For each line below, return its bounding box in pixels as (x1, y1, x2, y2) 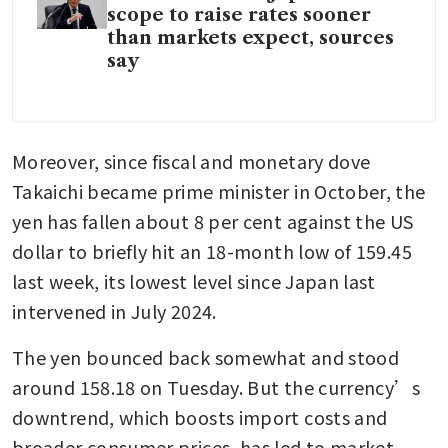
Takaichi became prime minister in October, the (12, 178, 426, 205)
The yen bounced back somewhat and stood (12, 344, 400, 371)
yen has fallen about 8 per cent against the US (12, 208, 414, 235)
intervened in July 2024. (12, 298, 217, 325)
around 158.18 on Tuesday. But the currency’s (12, 374, 421, 401)
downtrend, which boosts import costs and (12, 404, 388, 431)
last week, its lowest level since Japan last (12, 268, 376, 295)
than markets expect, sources (107, 27, 394, 50)
